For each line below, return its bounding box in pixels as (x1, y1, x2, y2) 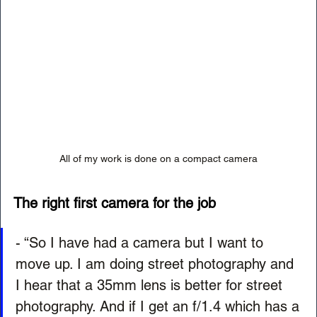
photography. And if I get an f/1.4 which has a (16, 298, 304, 316)
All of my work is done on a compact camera (59, 153, 258, 165)
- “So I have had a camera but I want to (16, 234, 267, 252)
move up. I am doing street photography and (16, 255, 298, 273)
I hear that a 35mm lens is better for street (16, 277, 287, 294)
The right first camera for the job (13, 195, 216, 212)
